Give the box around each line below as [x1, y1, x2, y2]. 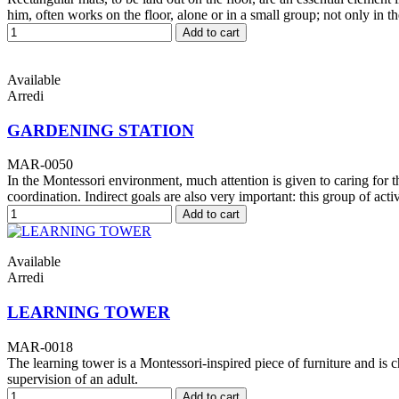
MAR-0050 [7, 157, 73, 173]
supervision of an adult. [7, 370, 138, 387]
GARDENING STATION [7, 120, 194, 140]
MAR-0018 [7, 338, 73, 354]
